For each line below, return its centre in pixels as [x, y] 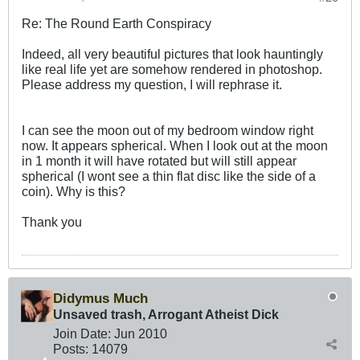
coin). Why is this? [74, 192]
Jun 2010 [141, 334]
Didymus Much [100, 299]
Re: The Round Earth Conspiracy [117, 24]
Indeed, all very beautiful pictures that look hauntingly [172, 54]
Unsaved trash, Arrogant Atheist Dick [166, 315]
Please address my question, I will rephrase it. [152, 85]
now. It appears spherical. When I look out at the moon [175, 146]
